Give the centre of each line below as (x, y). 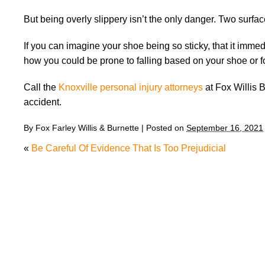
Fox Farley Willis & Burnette (87, 128)
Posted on (166, 128)
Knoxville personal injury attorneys (131, 87)
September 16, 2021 (225, 128)
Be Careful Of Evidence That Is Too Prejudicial (129, 148)
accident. (43, 102)
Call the (41, 87)
